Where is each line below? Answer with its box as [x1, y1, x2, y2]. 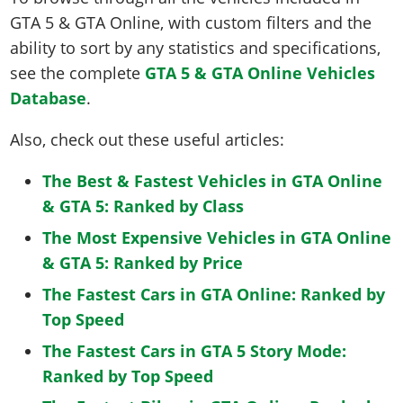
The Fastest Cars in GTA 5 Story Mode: [42, 339, 347, 362]
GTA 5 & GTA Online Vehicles [145, 62, 376, 85]
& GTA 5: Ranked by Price [42, 252, 244, 274]
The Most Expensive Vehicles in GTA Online [42, 227, 392, 249]
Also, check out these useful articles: [10, 129, 285, 151]
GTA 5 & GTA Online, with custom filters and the [10, 12, 372, 34]
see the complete [10, 62, 146, 85]
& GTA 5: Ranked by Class [42, 195, 245, 218]
